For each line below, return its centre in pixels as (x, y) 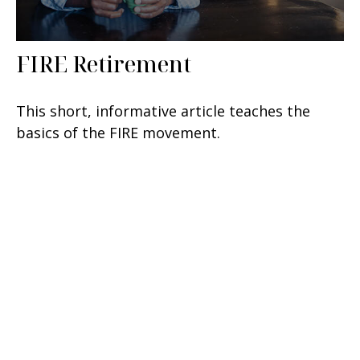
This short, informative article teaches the (163, 110)
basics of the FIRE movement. (118, 132)
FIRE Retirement (104, 63)
